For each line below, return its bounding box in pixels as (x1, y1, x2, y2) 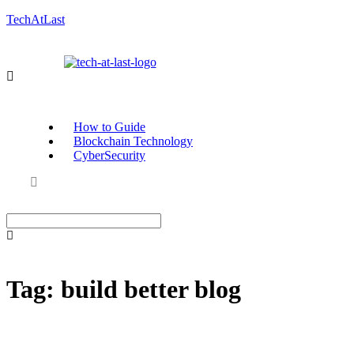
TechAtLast (6, 13, 65, 26)
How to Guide (73, 120, 145, 134)
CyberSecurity (73, 149, 145, 162)
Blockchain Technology (73, 134, 193, 148)
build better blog (61, 275, 241, 304)
